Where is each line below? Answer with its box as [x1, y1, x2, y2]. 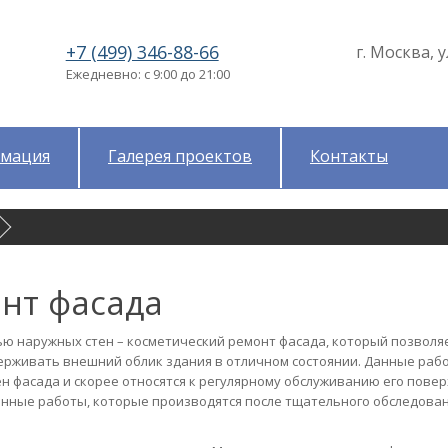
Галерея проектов [108, 145, 252, 167]
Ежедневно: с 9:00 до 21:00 [65, 65, 230, 83]
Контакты [310, 145, 388, 167]
